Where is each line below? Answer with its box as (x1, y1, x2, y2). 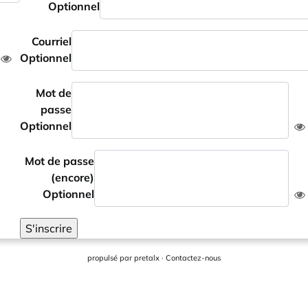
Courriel (32, 34, 71, 48)
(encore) (50, 170, 94, 184)
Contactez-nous (166, 253, 221, 263)
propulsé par (87, 253, 134, 263)
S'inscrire (25, 221, 72, 235)
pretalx (134, 253, 159, 263)
